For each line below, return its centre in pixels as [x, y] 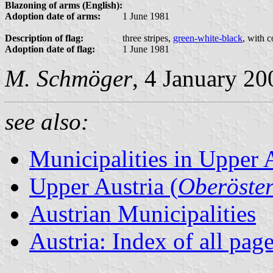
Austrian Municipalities [143, 213]
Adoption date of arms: [53, 16]
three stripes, [148, 38]
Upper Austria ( [104, 186]
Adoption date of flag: [50, 49]
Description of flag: [44, 38]
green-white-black [208, 38]
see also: [47, 121]
